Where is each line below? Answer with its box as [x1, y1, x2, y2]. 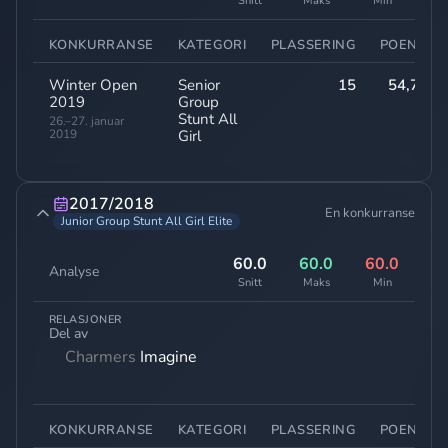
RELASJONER [49, 312, 122, 328]
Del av [49, 324, 88, 344]
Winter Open [49, 75, 138, 96]
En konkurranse [325, 203, 415, 222]
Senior [178, 75, 220, 96]
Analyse [49, 262, 99, 282]
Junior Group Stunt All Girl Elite [61, 213, 232, 230]
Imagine [140, 346, 197, 369]
